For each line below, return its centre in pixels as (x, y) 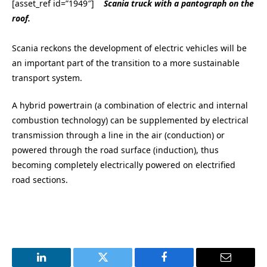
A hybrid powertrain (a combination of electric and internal (130, 105)
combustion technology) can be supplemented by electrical (130, 120)
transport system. (47, 77)
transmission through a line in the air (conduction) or (118, 135)
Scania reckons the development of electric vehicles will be (129, 48)
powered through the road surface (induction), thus (115, 150)
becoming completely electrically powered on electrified (124, 165)
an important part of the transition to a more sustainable (126, 63)
